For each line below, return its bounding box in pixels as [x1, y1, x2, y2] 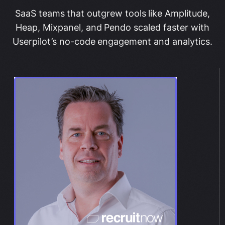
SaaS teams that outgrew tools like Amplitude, [15, 8, 210, 19]
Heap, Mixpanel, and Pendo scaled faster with [16, 22, 209, 33]
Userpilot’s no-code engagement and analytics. [13, 36, 212, 47]
